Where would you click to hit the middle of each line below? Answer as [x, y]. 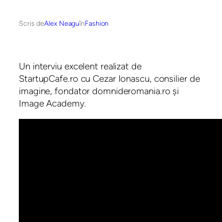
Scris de [32, 24]
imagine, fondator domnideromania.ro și [99, 91]
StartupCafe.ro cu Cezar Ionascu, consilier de [110, 79]
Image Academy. [53, 104]
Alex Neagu [62, 24]
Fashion [97, 24]
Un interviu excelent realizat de [80, 66]
